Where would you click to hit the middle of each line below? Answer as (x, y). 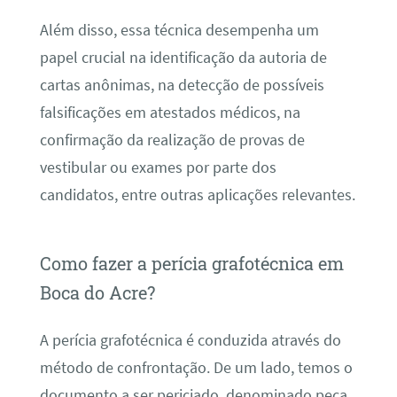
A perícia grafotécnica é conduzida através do (190, 341)
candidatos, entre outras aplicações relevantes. (197, 195)
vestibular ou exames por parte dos (158, 167)
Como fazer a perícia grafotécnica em (191, 263)
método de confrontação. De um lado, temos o (196, 368)
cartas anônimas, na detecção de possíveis (182, 85)
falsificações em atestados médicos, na (170, 112)
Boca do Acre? (97, 292)
